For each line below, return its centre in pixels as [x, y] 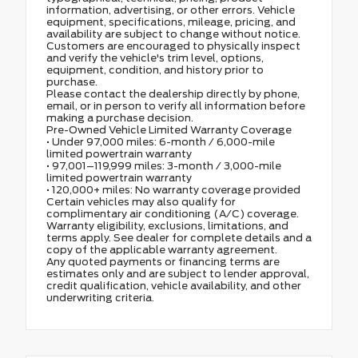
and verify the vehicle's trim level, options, [155, 58]
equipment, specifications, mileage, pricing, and [171, 22]
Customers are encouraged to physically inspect [173, 46]
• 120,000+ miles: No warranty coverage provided [173, 189]
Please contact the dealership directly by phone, [173, 93]
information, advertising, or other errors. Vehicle [171, 10]
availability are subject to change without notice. [173, 34]
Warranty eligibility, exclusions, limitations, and [167, 225]
